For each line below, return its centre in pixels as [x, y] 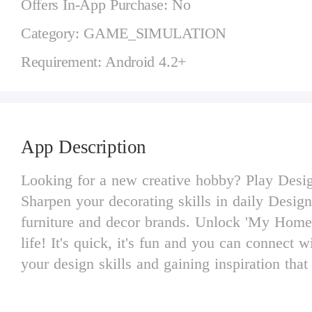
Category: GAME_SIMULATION [124, 33]
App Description [84, 147]
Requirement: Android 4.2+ [104, 62]
